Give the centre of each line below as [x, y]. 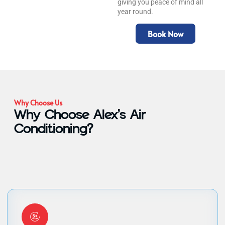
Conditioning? [53, 129]
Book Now [165, 34]
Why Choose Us [38, 103]
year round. [135, 11]
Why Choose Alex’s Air [80, 115]
